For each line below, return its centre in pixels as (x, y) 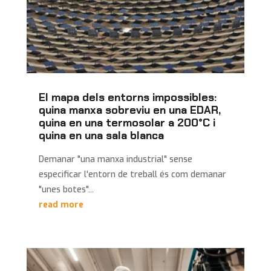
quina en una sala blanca (101, 135)
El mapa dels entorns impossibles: (127, 97)
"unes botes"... (66, 189)
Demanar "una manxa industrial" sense (115, 159)
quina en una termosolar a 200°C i (127, 122)
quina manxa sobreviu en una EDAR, (129, 110)
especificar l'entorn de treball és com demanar (132, 174)
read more (61, 204)
